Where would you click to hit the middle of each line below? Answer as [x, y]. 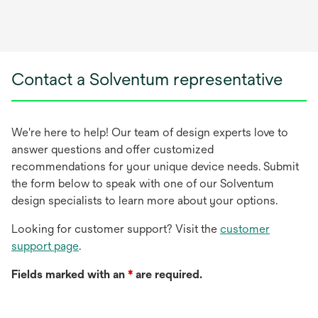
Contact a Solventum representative [147, 78]
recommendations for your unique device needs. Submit [155, 166]
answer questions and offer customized [113, 149]
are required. [168, 274]
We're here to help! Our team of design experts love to [150, 132]
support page [45, 246]
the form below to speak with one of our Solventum [143, 183]
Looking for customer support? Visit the [116, 229]
